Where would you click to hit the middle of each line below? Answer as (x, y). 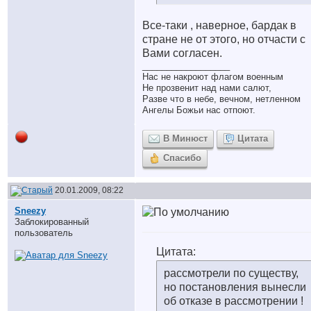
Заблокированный (52, 222)
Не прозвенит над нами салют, (207, 88)
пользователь (44, 233)
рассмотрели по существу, (231, 273)
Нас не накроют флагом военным (213, 77)
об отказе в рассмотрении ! (234, 301)
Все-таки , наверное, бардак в (219, 25)
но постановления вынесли (235, 287)
